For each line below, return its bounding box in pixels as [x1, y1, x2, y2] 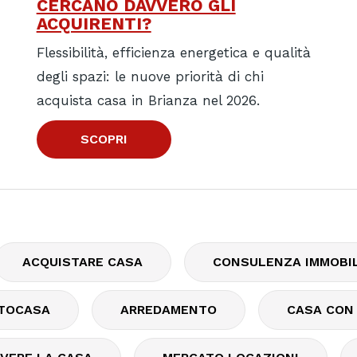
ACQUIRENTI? [36, 14, 151, 34]
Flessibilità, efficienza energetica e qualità [36, 45, 311, 61]
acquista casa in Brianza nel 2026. [36, 92, 260, 109]
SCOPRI [80, 131, 127, 147]
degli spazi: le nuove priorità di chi [36, 69, 264, 85]
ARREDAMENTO [120, 302, 217, 317]
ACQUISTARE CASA [22, 254, 143, 269]
